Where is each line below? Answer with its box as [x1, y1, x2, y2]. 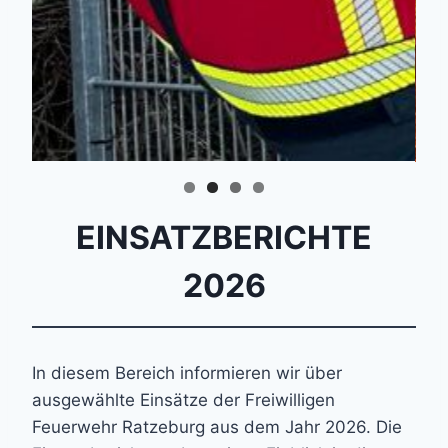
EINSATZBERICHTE [76, 217, 372, 257]
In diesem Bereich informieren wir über [32, 362, 342, 383]
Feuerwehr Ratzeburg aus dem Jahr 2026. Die [32, 416, 402, 437]
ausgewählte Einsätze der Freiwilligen [32, 389, 335, 410]
